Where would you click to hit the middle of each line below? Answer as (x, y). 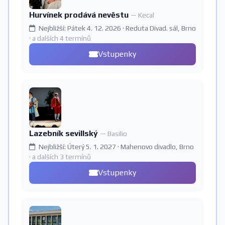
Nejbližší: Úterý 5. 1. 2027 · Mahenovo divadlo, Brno (116, 147)
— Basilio (114, 134)
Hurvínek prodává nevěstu (80, 15)
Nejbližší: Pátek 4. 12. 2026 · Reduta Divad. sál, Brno (117, 28)
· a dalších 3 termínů (60, 157)
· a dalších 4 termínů (60, 38)
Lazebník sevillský (65, 133)
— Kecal (142, 15)
